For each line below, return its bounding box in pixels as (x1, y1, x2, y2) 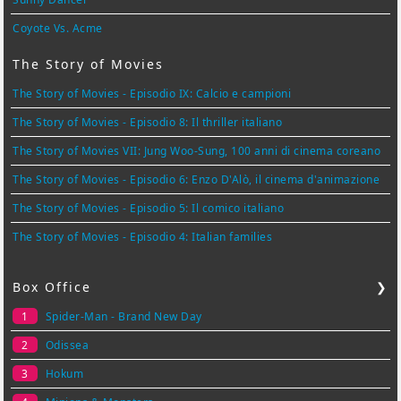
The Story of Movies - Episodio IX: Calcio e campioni (13, 86, 292, 102)
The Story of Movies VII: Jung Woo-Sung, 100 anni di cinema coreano (13, 143, 381, 159)
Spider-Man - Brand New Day (45, 309, 202, 325)
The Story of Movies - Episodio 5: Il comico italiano (13, 200, 285, 217)
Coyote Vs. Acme (13, 21, 103, 37)
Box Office (13, 278, 92, 296)
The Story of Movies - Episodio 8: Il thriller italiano (13, 115, 283, 131)
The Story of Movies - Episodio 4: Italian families (13, 229, 273, 245)
